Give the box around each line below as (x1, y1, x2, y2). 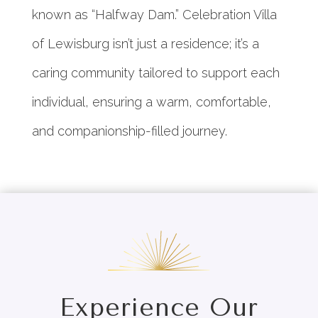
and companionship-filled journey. (31, 124, 227, 139)
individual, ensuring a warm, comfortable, (31, 94, 271, 110)
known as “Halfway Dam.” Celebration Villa (31, 7, 277, 23)
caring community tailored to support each (31, 65, 280, 81)
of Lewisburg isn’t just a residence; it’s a (31, 36, 259, 52)
